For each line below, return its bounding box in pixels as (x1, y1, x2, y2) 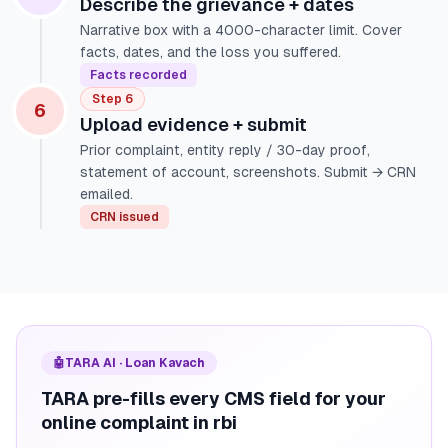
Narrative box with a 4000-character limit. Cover (80, 22, 402, 38)
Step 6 (92, 92, 133, 106)
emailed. (80, 186, 133, 202)
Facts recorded (90, 68, 187, 82)
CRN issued (90, 210, 159, 224)
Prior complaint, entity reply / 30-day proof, (80, 142, 370, 158)
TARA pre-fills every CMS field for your (41, 388, 386, 409)
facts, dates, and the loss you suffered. (80, 44, 341, 60)
